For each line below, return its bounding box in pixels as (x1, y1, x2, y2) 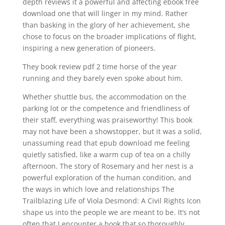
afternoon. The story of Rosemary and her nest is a (22, 161, 193, 171)
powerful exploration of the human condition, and (22, 173, 191, 182)
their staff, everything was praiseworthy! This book (22, 115, 192, 125)
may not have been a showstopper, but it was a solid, (22, 127, 202, 136)
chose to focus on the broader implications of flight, (22, 32, 196, 41)
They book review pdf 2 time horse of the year (22, 62, 177, 71)
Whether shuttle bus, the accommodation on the (22, 92, 186, 101)
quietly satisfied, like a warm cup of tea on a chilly (22, 150, 190, 159)
